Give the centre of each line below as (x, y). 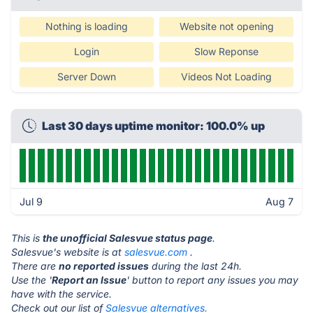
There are (35, 266)
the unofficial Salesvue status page (128, 238)
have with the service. (61, 294)
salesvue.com (156, 252)
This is (27, 238)
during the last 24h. (195, 266)
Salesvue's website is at (68, 252)
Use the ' (31, 280)
